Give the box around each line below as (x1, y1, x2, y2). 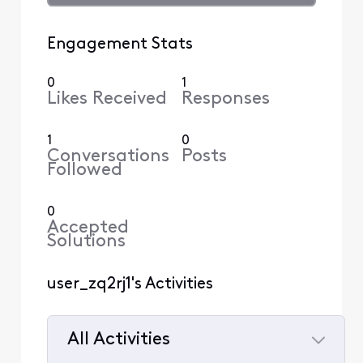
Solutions (46, 233, 126, 252)
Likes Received (46, 90, 167, 109)
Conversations (46, 147, 169, 167)
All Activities (66, 330, 170, 349)
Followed (46, 161, 122, 181)
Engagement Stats (46, 36, 193, 53)
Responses (181, 90, 270, 109)
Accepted (46, 219, 129, 238)
